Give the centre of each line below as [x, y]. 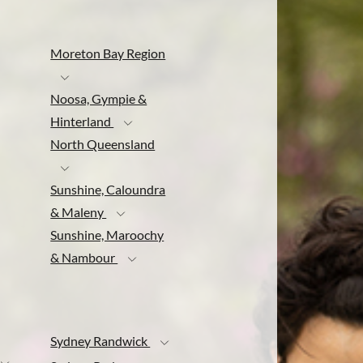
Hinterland [82, 121]
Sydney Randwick [100, 341]
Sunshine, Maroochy [107, 234]
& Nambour [84, 257]
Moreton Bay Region [108, 53]
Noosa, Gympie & [99, 98]
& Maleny [79, 211]
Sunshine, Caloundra [108, 189]
